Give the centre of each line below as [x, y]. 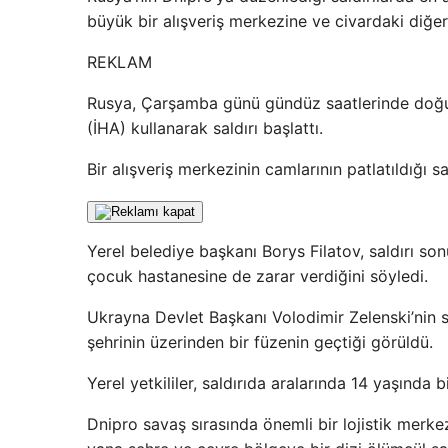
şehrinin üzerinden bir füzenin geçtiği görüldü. [260, 342]
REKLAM [119, 62]
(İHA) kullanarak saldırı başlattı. [205, 128]
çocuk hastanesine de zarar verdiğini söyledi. [257, 276]
